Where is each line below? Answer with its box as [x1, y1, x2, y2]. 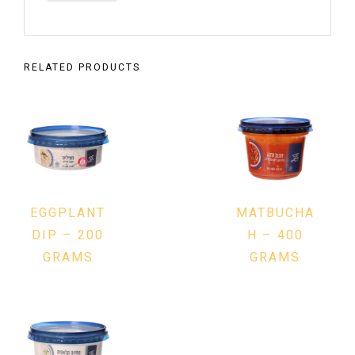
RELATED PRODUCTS [24, 59, 140, 74]
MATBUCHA [235, 204, 315, 223]
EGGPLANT [30, 204, 106, 223]
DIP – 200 [32, 226, 105, 246]
